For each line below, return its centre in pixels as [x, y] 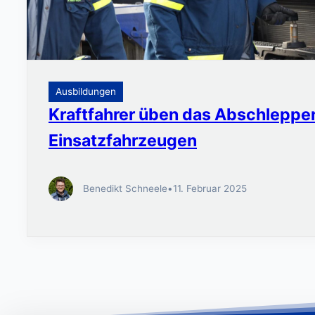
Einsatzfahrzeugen [123, 141]
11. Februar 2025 [210, 188]
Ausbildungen [86, 92]
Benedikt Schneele [125, 188]
